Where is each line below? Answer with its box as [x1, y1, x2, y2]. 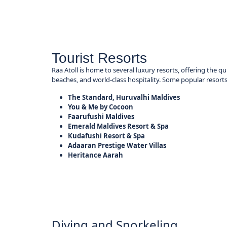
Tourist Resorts [52, 50, 147, 66]
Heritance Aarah [68, 150, 124, 160]
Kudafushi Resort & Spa [68, 131, 145, 140]
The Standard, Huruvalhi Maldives [68, 92, 180, 102]
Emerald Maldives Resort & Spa [68, 121, 169, 131]
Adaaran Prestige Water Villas [68, 140, 167, 150]
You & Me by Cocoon [68, 102, 134, 111]
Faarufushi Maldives [68, 111, 135, 121]
